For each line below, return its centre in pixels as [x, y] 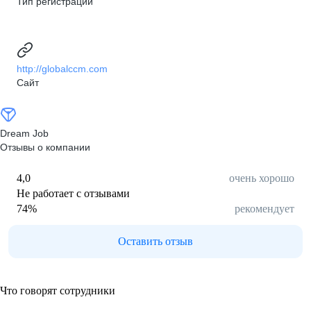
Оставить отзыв [155, 241]
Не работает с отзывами [73, 193]
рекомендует [264, 209]
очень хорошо [262, 178]
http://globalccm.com [62, 69]
